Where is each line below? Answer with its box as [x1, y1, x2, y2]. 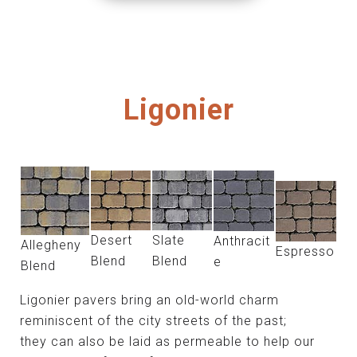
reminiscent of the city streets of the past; [20, 313, 287, 329]
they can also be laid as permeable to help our [20, 334, 315, 350]
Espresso [276, 244, 335, 260]
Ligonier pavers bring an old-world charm [20, 292, 279, 308]
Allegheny [21, 237, 81, 253]
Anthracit [214, 233, 270, 249]
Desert [91, 233, 132, 249]
